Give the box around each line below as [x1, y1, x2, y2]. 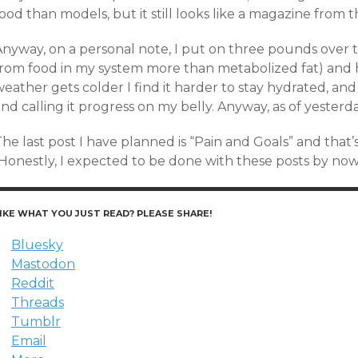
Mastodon [11, 257, 75, 272]
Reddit [11, 276, 54, 291]
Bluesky [11, 237, 63, 253]
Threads [11, 295, 64, 310]
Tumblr [11, 314, 61, 329]
